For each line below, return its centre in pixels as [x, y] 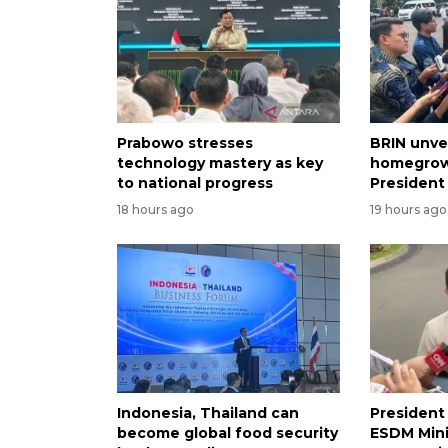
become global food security [227, 432]
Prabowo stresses [185, 143]
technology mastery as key [220, 163]
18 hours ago [155, 209]
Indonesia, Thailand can [208, 412]
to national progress [195, 183]
